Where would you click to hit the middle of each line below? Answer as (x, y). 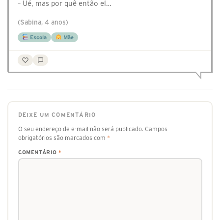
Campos (156, 129)
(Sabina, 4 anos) (43, 23)
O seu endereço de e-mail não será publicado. (81, 129)
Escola (37, 38)
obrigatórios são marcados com (62, 137)
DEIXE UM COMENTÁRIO (57, 115)
